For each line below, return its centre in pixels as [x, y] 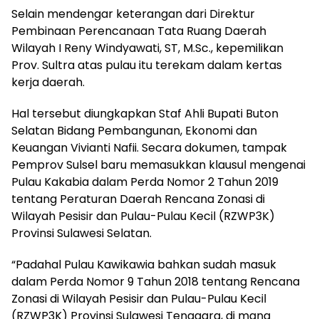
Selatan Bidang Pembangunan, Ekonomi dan [134, 131]
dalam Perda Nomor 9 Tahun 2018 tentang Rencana [156, 282]
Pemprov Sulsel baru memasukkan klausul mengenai [158, 165]
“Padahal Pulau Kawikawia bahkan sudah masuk [144, 265]
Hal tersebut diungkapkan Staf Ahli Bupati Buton [145, 114]
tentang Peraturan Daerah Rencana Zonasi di [138, 199]
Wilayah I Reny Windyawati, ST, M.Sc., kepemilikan [147, 48]
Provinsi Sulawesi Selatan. [82, 233]
